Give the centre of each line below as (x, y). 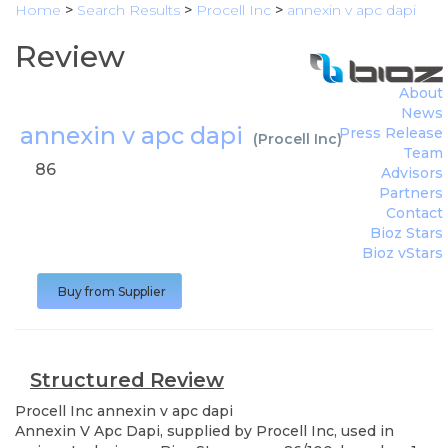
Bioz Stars (406, 233)
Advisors (412, 173)
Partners (411, 193)
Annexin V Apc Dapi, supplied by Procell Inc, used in (204, 431)
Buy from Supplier (112, 291)
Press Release (391, 133)
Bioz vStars (402, 253)
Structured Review (127, 380)
